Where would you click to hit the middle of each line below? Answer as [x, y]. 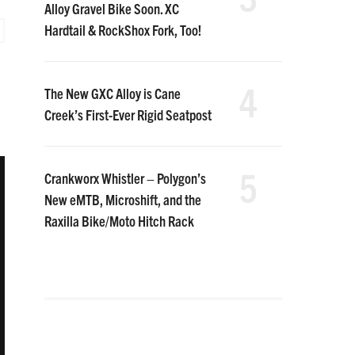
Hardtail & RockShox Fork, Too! [123, 30]
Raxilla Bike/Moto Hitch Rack [119, 221]
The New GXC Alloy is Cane [113, 93]
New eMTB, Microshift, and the [123, 199]
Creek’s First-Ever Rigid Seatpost [128, 115]
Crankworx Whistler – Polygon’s [125, 178]
